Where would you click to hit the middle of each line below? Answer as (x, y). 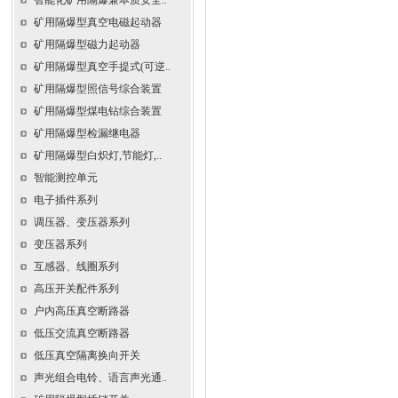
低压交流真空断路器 (82, 333)
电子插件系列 (66, 200)
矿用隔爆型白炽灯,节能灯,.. (98, 155)
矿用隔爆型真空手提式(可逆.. (102, 67)
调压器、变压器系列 (82, 222)
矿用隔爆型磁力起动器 (87, 44)
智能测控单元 (66, 178)
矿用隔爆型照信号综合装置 (98, 89)
